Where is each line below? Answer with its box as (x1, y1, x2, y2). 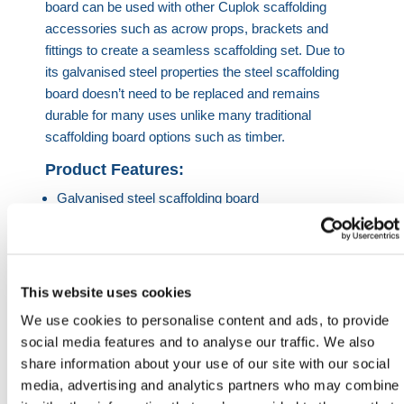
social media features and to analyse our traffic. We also (21, 334, 375, 350)
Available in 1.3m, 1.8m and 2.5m (56, 254, 252, 271)
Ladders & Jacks (115, 363, 216, 380)
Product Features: (45, 160, 185, 179)
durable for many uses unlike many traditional (45, 106, 312, 123)
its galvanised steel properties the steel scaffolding (45, 63, 340, 79)
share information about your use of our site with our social (21, 355, 390, 372)
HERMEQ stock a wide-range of (45, 342, 240, 358)
